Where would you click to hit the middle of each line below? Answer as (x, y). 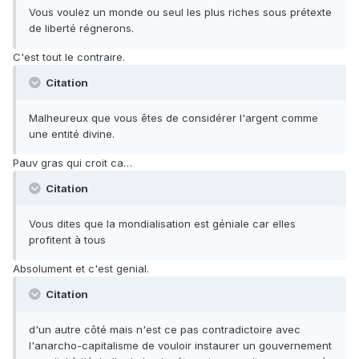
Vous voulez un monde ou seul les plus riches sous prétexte (180, 12)
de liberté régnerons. (81, 28)
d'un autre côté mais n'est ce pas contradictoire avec (165, 330)
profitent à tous (67, 240)
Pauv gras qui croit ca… (73, 163)
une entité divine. (72, 134)
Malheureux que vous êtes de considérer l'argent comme (173, 118)
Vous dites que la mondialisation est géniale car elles (162, 224)
